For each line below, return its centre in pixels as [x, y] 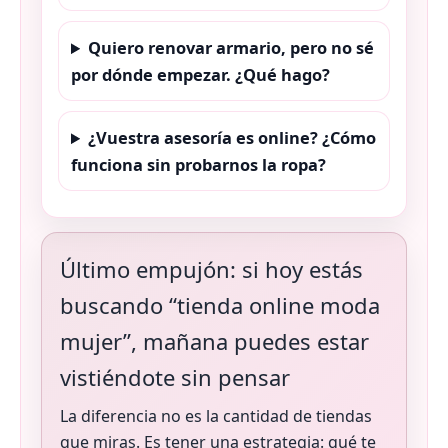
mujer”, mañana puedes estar [214, 341]
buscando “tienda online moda [220, 305]
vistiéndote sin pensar [175, 377]
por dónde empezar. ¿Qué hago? [200, 75]
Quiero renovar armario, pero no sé [231, 48]
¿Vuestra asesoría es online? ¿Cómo [232, 138]
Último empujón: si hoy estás [211, 269]
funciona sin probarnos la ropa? [198, 165]
